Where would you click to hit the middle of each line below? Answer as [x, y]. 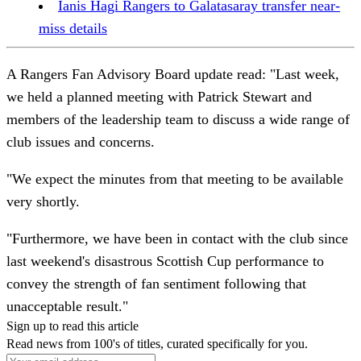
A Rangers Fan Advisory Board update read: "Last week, [173, 74]
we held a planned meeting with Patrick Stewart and [159, 96]
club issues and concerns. [81, 141]
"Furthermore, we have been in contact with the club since [177, 238]
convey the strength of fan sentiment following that [156, 283]
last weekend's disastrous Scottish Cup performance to [165, 261]
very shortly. [43, 201]
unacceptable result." [67, 306]
